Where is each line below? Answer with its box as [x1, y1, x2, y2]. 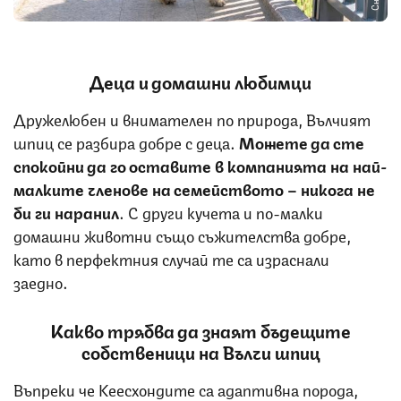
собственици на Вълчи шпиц [81, 338, 320, 365]
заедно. [13, 269, 72, 294]
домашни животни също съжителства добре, [13, 223, 351, 247]
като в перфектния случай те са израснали [13, 246, 329, 270]
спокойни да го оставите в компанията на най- [13, 153, 388, 177]
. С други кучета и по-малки [119, 200, 323, 224]
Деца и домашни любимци [90, 68, 311, 95]
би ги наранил [13, 200, 119, 224]
